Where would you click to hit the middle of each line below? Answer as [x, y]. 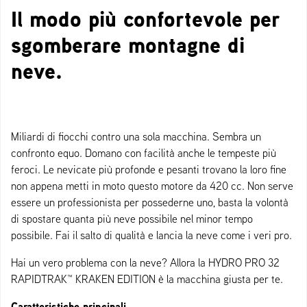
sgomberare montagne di [128, 45]
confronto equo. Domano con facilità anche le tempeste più [144, 153]
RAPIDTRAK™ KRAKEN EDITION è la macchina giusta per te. [147, 279]
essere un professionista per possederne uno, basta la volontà [150, 202]
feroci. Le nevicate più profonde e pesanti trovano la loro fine [149, 170]
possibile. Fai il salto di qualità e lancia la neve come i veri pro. [151, 235]
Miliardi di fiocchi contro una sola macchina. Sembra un [136, 137]
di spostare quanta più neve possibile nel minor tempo [132, 219]
